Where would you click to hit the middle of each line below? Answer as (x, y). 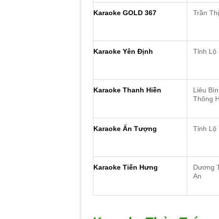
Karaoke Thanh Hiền (128, 90)
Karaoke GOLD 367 (125, 13)
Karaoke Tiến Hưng (126, 167)
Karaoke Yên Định (123, 52)
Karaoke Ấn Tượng (125, 129)
